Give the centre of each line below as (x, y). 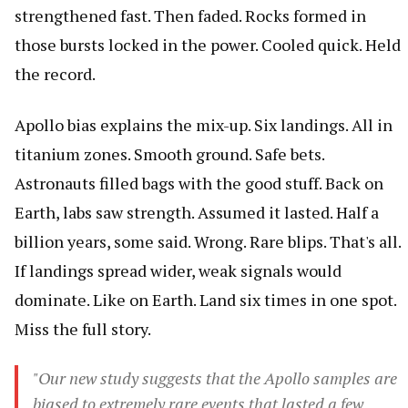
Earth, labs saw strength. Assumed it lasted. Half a (197, 212)
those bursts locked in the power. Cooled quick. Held (208, 44)
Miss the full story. (83, 328)
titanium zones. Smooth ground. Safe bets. (169, 153)
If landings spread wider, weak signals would (178, 270)
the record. (55, 73)
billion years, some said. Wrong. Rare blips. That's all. (208, 241)
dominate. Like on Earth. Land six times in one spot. (205, 299)
